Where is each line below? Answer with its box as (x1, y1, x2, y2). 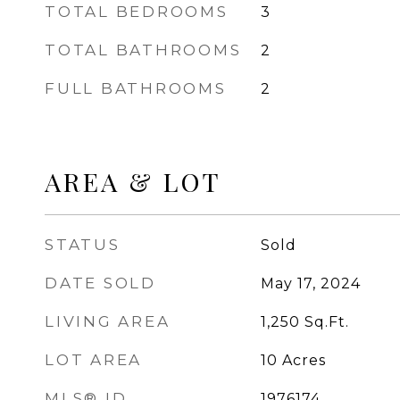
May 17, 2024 (260, 275, 361, 292)
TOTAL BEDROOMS (45, 3, 229, 21)
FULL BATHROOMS (45, 79, 227, 97)
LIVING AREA (45, 312, 171, 330)
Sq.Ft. (304, 313, 349, 330)
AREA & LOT (45, 164, 221, 198)
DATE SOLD (45, 274, 156, 292)
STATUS (45, 236, 121, 254)
